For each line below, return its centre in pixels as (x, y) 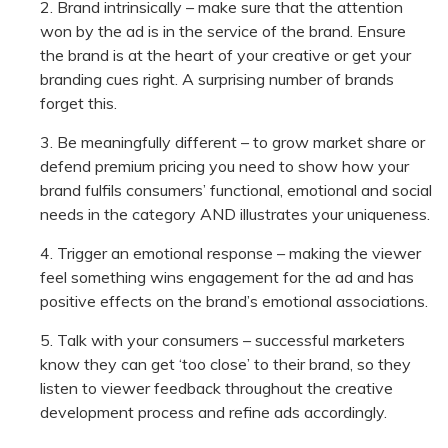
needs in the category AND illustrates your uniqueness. (235, 214)
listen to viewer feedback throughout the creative (216, 388)
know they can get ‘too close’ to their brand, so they (225, 364)
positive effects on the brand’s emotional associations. (236, 301)
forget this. (78, 103)
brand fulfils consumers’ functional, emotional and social (236, 190)
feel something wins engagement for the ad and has (227, 277)
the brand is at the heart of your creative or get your (225, 55)
